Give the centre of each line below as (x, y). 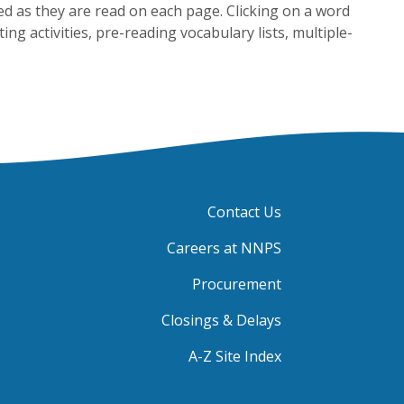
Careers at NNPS (224, 248)
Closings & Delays (221, 320)
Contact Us (244, 211)
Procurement (237, 284)
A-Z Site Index (235, 356)
